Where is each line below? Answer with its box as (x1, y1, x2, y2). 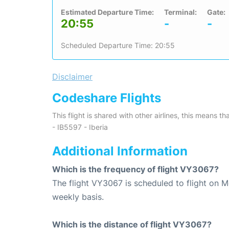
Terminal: (164, 8, 197, 17)
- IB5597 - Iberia (52, 123, 108, 132)
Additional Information (52, 144, 188, 159)
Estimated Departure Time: (61, 8, 154, 17)
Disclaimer (52, 72, 93, 82)
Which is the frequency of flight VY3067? (52, 164, 219, 175)
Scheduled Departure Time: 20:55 (61, 41, 175, 50)
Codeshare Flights (52, 90, 161, 106)
